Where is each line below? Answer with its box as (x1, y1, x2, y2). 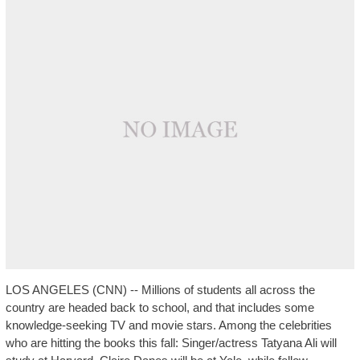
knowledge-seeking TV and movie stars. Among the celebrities (5, 317, 332, 332)
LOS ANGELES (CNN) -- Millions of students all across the (5, 282, 315, 297)
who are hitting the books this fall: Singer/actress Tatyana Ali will (5, 335, 337, 350)
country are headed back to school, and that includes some (5, 300, 314, 314)
